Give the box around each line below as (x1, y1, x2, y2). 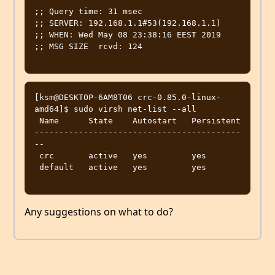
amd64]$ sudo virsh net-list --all (34, 104, 196, 114)
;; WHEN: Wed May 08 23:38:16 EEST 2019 (34, 30, 221, 40)
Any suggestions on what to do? (25, 205, 173, 219)
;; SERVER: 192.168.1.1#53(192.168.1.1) (34, 18, 221, 28)
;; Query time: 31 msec (34, 7, 142, 17)
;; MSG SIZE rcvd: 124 (34, 42, 142, 52)
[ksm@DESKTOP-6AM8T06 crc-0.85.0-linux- (34, 93, 221, 103)
